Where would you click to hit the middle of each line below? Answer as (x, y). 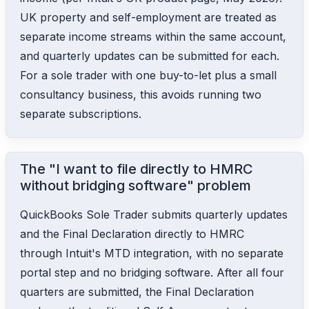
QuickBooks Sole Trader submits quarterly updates (154, 214)
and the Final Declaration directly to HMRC (132, 233)
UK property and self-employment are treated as (148, 17)
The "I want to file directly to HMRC (137, 169)
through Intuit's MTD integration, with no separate (152, 253)
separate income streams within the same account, (153, 36)
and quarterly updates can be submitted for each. (150, 56)
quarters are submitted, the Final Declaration (137, 291)
